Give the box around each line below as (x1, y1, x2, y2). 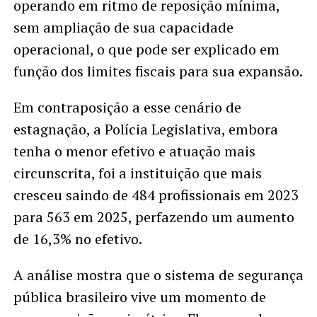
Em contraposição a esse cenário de (13, 98, 241, 117)
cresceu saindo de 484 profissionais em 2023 (13, 185, 299, 205)
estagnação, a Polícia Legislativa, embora (13, 120, 278, 139)
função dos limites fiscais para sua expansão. (13, 62, 303, 81)
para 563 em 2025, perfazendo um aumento (13, 207, 294, 227)
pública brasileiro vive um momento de (13, 287, 266, 307)
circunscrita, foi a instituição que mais (13, 163, 262, 183)
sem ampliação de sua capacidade (13, 18, 234, 38)
